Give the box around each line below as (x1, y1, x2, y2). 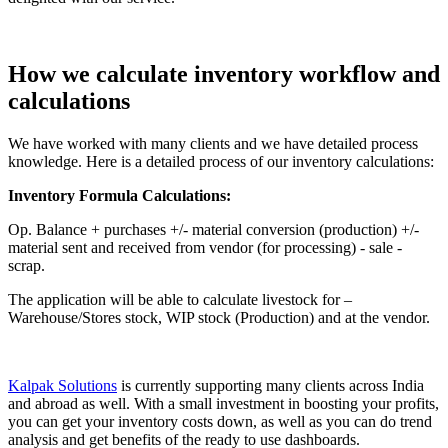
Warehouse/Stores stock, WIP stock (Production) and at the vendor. (8, 308, 430, 326)
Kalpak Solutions (8, 376, 117, 394)
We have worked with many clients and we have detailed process (8, 134, 418, 152)
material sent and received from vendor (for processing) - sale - (8, 238, 402, 256)
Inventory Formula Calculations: (8, 186, 231, 204)
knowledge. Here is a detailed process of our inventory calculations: (8, 152, 434, 170)
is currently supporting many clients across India (117, 376, 424, 394)
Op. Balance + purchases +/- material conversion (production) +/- (8, 220, 419, 238)
